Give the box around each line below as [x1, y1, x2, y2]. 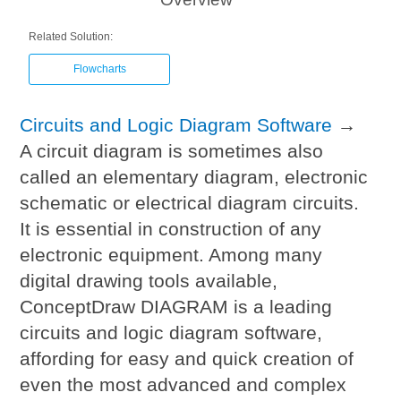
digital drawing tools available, [20, 270, 278, 291]
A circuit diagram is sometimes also [20, 141, 324, 161]
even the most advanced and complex [20, 374, 347, 395]
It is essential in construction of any [20, 218, 322, 239]
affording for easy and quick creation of [20, 348, 354, 369]
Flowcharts [73, 63, 126, 75]
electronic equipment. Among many [20, 244, 323, 265]
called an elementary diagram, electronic [20, 166, 369, 187]
